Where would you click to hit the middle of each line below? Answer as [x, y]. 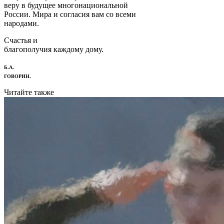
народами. [21, 23]
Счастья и [21, 40]
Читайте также [29, 92]
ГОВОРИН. [17, 76]
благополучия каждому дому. [54, 49]
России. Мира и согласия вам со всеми [70, 14]
